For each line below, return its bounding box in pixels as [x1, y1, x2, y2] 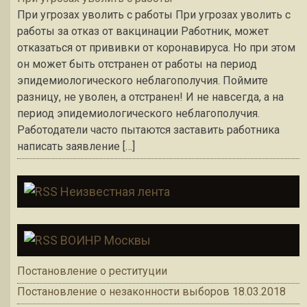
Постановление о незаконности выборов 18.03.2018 [17, 285, 286, 299]
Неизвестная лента [60, 184, 170, 199]
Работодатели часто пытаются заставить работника [17, 123, 280, 137]
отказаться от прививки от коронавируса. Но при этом [17, 41, 295, 55]
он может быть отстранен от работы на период [17, 58, 257, 71]
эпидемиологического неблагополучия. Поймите [17, 74, 268, 88]
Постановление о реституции [17, 265, 167, 278]
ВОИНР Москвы [60, 233, 151, 248]
